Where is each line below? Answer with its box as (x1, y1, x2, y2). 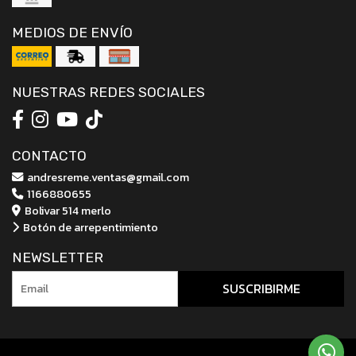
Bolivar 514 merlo (22, 201, 111, 219)
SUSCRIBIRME (222, 278, 300, 298)
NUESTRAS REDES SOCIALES (12, 83, 205, 100)
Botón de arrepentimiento (21, 218, 158, 236)
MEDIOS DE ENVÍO (12, 24, 133, 41)
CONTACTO (12, 147, 87, 164)
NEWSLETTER (12, 249, 103, 265)
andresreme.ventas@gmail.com (25, 168, 189, 186)
